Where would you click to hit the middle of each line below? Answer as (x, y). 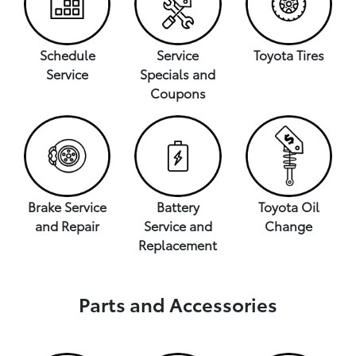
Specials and (178, 73)
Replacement (178, 245)
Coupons (178, 92)
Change (289, 226)
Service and (178, 226)
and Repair (68, 226)
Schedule (67, 54)
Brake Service (68, 207)
